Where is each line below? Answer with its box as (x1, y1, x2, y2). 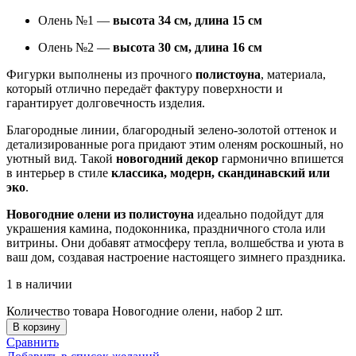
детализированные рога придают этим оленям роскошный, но (6, 137, 343, 151)
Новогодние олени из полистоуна (6, 207, 194, 221)
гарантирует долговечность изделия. (6, 95, 205, 110)
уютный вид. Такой (6, 151, 116, 165)
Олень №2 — (38, 40, 113, 54)
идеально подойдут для (194, 207, 323, 221)
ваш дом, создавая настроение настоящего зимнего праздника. (6, 250, 346, 264)
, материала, (261, 67, 326, 81)
